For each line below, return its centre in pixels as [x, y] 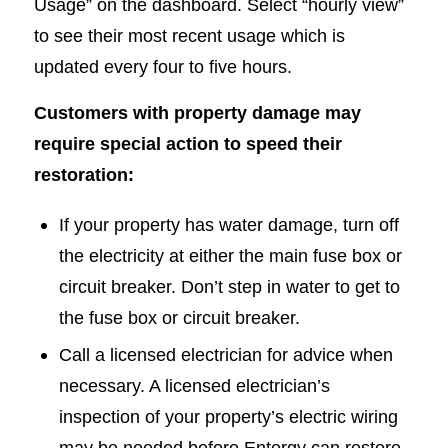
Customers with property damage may [197, 113]
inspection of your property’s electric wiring [228, 417]
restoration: [83, 175]
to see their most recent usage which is [189, 35]
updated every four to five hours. [162, 66]
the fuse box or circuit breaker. [179, 318]
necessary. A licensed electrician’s [194, 386]
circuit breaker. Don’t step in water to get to [229, 287]
